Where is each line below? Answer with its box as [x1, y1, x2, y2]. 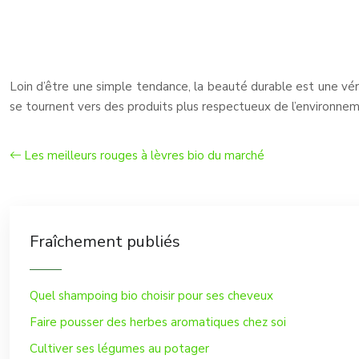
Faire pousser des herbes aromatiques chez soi [30, 314, 286, 330]
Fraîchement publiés [30, 231, 180, 252]
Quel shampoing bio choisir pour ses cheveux [30, 288, 273, 304]
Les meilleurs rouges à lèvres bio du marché [24, 147, 264, 163]
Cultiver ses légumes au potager [30, 341, 209, 357]
